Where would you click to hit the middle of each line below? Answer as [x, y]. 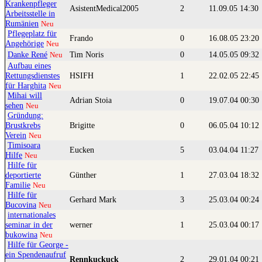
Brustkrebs [23, 125]
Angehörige [25, 44]
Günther [84, 175]
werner [82, 225]
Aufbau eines [29, 66]
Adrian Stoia [92, 100]
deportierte [23, 175]
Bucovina [21, 205]
